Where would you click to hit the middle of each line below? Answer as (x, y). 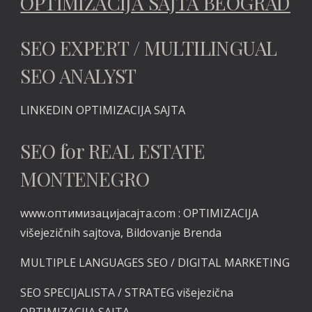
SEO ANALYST (78, 76)
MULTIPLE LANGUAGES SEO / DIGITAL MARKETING (155, 263)
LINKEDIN (48, 110)
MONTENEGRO (85, 179)
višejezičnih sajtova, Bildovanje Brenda (121, 233)
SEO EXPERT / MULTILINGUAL (149, 48)
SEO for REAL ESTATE (113, 151)
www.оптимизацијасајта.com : (102, 213)
